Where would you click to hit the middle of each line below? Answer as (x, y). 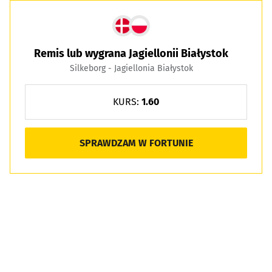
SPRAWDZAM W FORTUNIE (136, 143)
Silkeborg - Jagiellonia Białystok (131, 68)
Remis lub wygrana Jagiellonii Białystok (131, 54)
